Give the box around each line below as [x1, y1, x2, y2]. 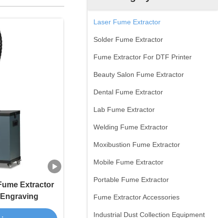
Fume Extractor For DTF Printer [93, 53, 192, 61]
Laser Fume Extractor [93, 18, 161, 26]
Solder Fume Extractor [93, 36, 163, 43]
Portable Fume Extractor [93, 176, 169, 183]
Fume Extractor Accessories [93, 193, 180, 201]
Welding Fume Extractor [93, 123, 168, 131]
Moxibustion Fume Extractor [93, 141, 180, 148]
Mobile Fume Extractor [93, 158, 163, 166]
